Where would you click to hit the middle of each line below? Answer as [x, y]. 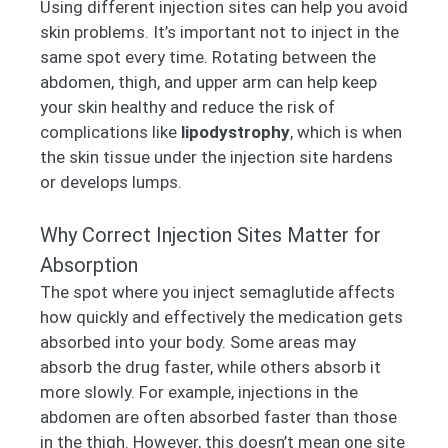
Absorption [89, 265]
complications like [110, 131]
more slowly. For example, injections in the [199, 392]
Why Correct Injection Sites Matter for [210, 235]
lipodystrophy [235, 131]
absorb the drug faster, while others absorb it [210, 367]
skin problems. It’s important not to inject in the [219, 31]
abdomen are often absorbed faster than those [218, 417]
